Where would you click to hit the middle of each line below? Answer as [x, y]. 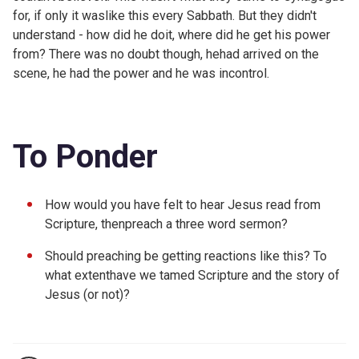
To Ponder [85, 156]
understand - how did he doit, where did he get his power [171, 34]
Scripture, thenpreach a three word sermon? [166, 224]
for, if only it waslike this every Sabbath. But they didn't [165, 15]
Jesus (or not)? [87, 294]
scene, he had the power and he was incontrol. [141, 73]
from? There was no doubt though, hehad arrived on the [166, 54]
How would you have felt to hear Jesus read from [183, 204]
